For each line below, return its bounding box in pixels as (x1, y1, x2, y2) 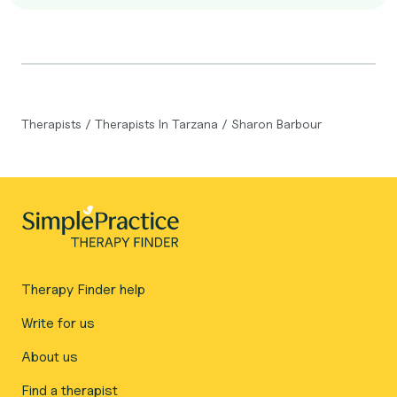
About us (21, 348, 78, 365)
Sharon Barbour (231, 116, 322, 131)
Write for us (21, 315, 95, 331)
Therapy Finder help (21, 281, 145, 298)
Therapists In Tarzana (95, 116, 222, 131)
